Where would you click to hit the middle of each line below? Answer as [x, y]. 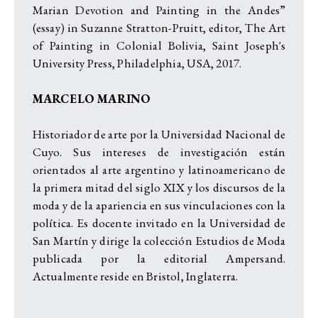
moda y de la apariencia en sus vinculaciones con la [159, 205]
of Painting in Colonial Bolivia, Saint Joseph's [159, 45]
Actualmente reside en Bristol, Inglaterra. [135, 276]
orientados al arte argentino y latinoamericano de [159, 169]
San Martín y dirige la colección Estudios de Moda [159, 240]
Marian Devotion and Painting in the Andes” [159, 10]
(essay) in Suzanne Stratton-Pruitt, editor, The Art [159, 27]
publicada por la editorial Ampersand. [159, 258]
